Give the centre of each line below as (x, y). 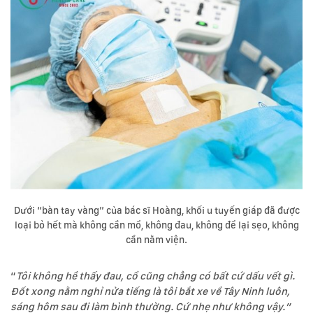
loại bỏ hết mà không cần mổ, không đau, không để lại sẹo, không (156, 225)
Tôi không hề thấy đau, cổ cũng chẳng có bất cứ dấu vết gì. (155, 276)
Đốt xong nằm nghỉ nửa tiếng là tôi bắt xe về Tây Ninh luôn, (150, 292)
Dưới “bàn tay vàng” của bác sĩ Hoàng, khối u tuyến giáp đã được (156, 211)
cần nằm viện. (156, 240)
